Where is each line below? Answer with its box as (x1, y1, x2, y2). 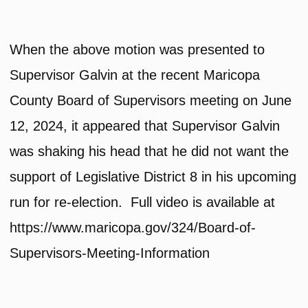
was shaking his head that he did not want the (10, 144, 289, 159)
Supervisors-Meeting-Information (10, 245, 210, 261)
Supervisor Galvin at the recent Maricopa (10, 67, 261, 83)
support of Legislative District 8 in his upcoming (10, 169, 297, 185)
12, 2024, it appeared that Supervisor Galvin (10, 118, 280, 134)
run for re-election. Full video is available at (10, 195, 276, 210)
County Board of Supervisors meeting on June (10, 93, 292, 109)
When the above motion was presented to (10, 42, 265, 58)
